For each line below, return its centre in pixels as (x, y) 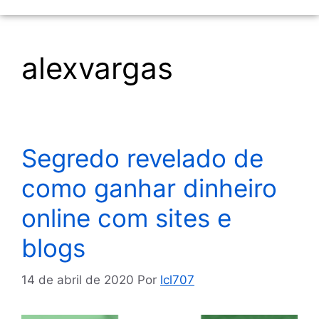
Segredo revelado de (142, 158)
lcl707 (177, 279)
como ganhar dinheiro (149, 188)
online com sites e (126, 218)
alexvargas (97, 68)
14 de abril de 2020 (78, 279)
